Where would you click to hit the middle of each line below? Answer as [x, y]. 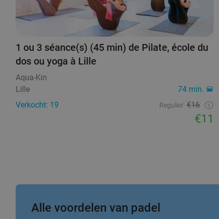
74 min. [191, 89]
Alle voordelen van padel [96, 208]
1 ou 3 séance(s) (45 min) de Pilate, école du [112, 47]
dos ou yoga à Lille [56, 61]
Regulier [172, 105]
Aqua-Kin [31, 77]
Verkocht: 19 [37, 105]
